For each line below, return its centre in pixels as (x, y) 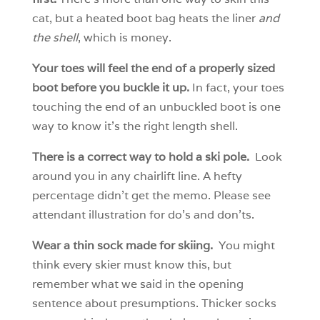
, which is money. (129, 38)
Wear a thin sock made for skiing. (122, 246)
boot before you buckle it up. (112, 88)
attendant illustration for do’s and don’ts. (143, 215)
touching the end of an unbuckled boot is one (156, 107)
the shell (55, 38)
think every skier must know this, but (131, 265)
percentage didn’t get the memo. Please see (151, 196)
